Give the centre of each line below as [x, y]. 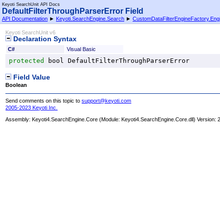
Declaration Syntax [44, 39]
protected [27, 61]
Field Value [31, 77]
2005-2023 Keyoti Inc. [32, 108]
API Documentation [25, 19]
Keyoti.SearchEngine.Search [90, 19]
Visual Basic [81, 49]
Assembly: [19, 119]
